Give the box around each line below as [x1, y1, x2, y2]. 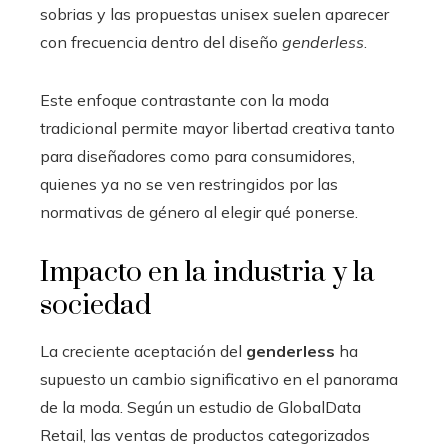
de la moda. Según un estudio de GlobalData [40, 396, 361, 417]
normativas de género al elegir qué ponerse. [40, 201, 358, 222]
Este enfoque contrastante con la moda [40, 89, 329, 110]
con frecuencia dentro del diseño [40, 31, 282, 52]
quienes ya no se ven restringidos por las [40, 173, 338, 194]
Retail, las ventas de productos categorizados [40, 424, 370, 445]
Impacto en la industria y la [40, 254, 375, 290]
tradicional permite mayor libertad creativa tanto [40, 117, 395, 138]
